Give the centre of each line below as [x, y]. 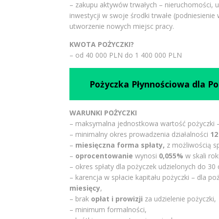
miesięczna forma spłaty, [121, 145]
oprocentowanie [104, 155]
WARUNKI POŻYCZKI [103, 112]
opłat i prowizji [118, 198]
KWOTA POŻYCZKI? [101, 44]
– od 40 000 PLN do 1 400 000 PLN [125, 55]
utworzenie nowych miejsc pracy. [121, 26]
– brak [80, 198]
